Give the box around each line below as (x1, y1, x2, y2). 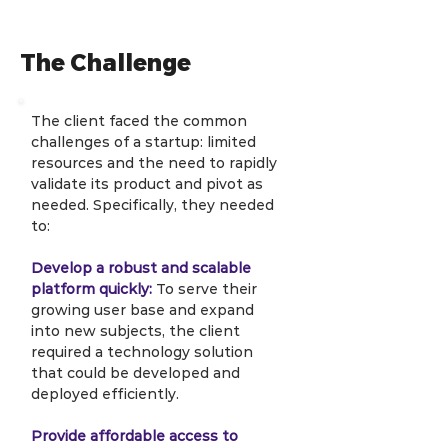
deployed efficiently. (31, 385, 179, 403)
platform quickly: (31, 280, 152, 298)
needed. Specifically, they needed (31, 196, 278, 214)
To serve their (152, 280, 261, 298)
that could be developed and (31, 364, 244, 382)
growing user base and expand (31, 301, 258, 319)
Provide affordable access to (31, 427, 242, 445)
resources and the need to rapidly (31, 154, 281, 172)
